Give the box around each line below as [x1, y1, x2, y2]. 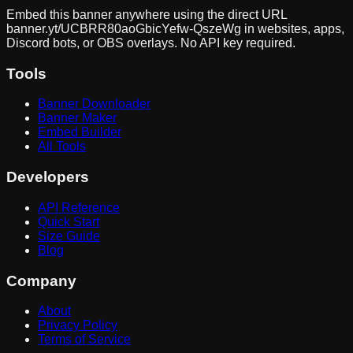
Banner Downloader [38, 97, 150, 111]
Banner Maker [38, 111, 117, 125]
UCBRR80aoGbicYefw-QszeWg [61, 22, 241, 35]
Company [6, 272, 76, 289]
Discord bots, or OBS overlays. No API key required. [6, 36, 295, 50]
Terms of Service [38, 333, 131, 347]
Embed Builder [38, 125, 121, 139]
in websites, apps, [244, 22, 344, 35]
